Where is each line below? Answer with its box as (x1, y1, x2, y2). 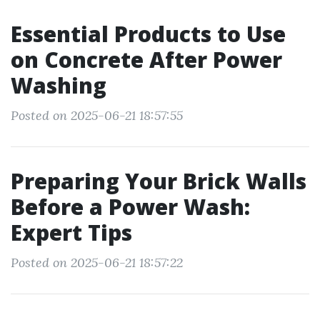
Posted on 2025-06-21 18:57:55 (11, 107, 183, 124)
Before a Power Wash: (11, 192, 250, 221)
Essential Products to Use (11, 19, 286, 49)
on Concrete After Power (11, 45, 282, 74)
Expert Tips (11, 218, 132, 247)
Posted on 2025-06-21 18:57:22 (11, 254, 183, 271)
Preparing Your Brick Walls (11, 166, 306, 196)
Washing (11, 71, 106, 100)
